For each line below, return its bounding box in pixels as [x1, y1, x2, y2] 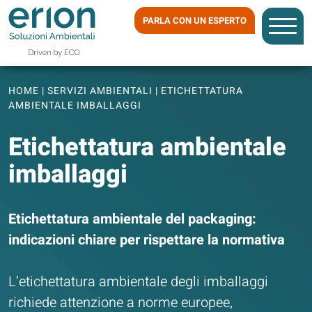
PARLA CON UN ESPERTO [142, 14, 247, 27]
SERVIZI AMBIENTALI [47, 84, 155, 98]
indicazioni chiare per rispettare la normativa [8, 230, 285, 250]
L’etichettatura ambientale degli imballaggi [8, 272, 268, 292]
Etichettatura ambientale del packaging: [8, 209, 256, 229]
